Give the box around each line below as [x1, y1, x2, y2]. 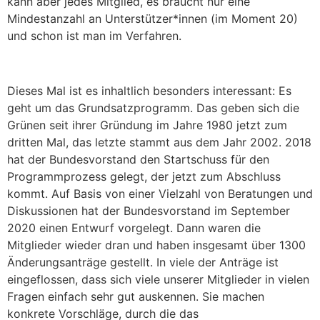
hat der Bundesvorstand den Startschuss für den [7, 151, 269, 166]
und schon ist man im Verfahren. [7, 29, 181, 44]
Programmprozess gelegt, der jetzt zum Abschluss [7, 169, 281, 184]
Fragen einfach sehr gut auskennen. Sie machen [7, 289, 264, 304]
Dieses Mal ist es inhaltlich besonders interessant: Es [7, 83, 291, 98]
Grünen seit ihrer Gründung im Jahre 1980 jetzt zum [7, 117, 287, 132]
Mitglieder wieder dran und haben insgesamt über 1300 [7, 237, 306, 252]
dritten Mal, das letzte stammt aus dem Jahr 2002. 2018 [7, 134, 311, 149]
